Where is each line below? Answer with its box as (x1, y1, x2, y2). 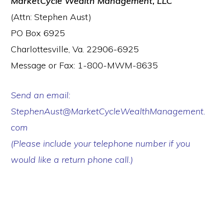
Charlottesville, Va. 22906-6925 (11, 43, 139, 55)
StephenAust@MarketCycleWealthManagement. (11, 105, 206, 117)
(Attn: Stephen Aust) (11, 11, 92, 22)
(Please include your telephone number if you (11, 137, 191, 149)
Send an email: (11, 89, 71, 101)
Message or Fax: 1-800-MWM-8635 (11, 59, 158, 71)
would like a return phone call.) (11, 153, 133, 165)
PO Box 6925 (11, 27, 66, 39)
